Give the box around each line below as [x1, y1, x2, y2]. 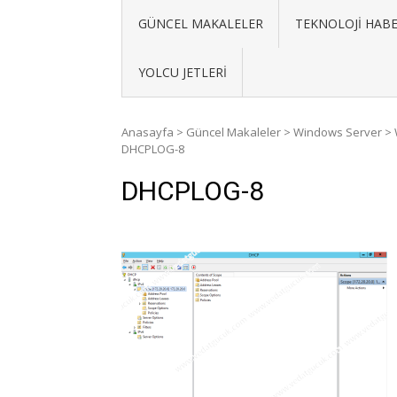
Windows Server [293, 124, 382, 141]
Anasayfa [121, 124, 174, 141]
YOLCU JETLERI [137, 64, 227, 82]
